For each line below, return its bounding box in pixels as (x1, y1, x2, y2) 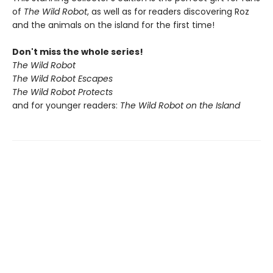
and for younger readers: (12, 99, 120, 112)
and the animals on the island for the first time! (12, 19, 214, 31)
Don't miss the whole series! (12, 46, 143, 58)
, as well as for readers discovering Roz (87, 5, 249, 18)
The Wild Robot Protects (12, 86, 113, 98)
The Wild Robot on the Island (120, 99, 243, 112)
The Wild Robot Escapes (12, 73, 113, 85)
